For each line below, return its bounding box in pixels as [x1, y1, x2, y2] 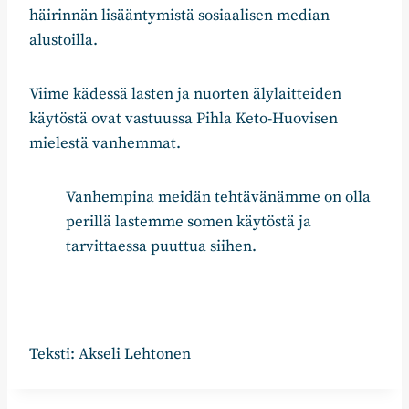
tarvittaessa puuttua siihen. [66, 236, 257, 257]
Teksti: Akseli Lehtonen [29, 344, 191, 365]
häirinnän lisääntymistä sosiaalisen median [29, 5, 330, 26]
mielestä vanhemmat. [29, 133, 181, 154]
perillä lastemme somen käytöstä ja [66, 212, 311, 233]
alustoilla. [29, 30, 98, 51]
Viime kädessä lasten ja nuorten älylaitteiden [29, 84, 341, 105]
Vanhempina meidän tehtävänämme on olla [66, 187, 371, 208]
